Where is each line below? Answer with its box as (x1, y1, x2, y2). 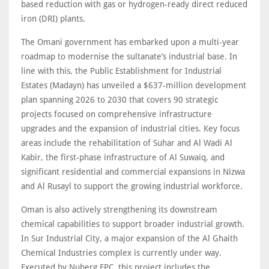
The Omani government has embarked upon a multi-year (21, 37, 239, 47)
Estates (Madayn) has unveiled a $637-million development (21, 80, 246, 91)
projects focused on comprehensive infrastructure (21, 109, 212, 119)
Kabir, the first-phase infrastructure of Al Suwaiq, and (21, 153, 225, 163)
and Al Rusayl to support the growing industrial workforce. (21, 181, 243, 192)
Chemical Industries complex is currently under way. (21, 248, 222, 258)
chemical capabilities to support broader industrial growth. (21, 219, 244, 229)
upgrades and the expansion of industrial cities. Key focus (21, 124, 240, 134)
